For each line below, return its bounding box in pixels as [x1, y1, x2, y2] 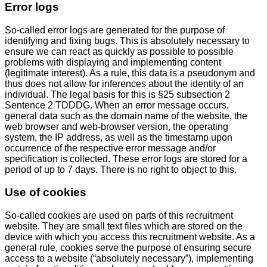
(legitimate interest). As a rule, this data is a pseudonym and [5, 67, 255, 78]
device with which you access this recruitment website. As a [5, 232, 255, 243]
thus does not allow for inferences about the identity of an [5, 78, 244, 89]
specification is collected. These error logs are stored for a [5, 153, 247, 164]
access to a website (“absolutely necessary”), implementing [5, 253, 253, 264]
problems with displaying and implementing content [5, 57, 221, 67]
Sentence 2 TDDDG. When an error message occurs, [5, 100, 229, 110]
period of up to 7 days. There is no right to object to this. [5, 164, 237, 175]
